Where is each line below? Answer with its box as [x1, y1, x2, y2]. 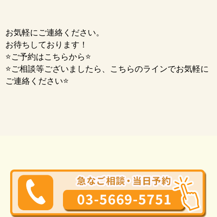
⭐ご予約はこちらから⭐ [5, 52, 92, 62]
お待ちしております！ [5, 40, 88, 49]
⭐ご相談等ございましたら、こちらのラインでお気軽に [5, 64, 209, 74]
